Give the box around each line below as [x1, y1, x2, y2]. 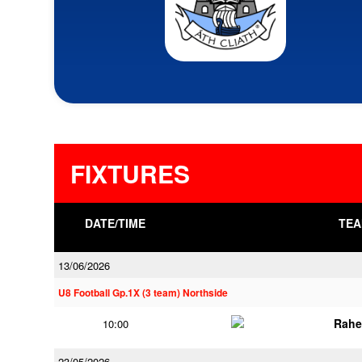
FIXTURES [70, 156, 190, 191]
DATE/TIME [85, 215, 146, 231]
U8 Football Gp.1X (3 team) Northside [58, 286, 228, 300]
